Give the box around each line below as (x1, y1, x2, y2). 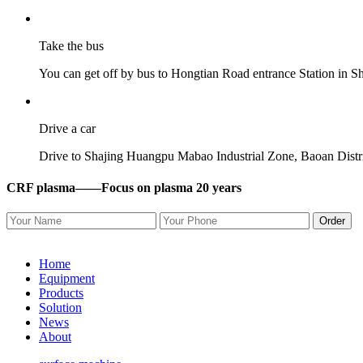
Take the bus (39, 38, 104, 53)
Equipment (39, 271, 95, 286)
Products (39, 286, 83, 301)
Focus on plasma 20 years (101, 181, 241, 195)
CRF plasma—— (6, 181, 101, 195)
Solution (39, 301, 82, 315)
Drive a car (39, 121, 96, 135)
